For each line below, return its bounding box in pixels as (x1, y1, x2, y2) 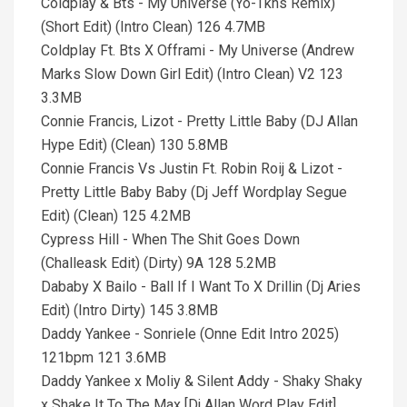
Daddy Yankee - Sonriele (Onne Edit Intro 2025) (41, 325, 339, 342)
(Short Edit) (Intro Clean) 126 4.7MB (41, 18, 265, 35)
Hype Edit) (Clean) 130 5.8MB (41, 136, 228, 154)
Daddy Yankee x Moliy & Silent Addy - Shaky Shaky (41, 372, 362, 390)
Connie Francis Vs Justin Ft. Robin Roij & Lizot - (41, 160, 342, 177)
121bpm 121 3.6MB (41, 349, 166, 366)
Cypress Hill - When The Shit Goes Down (41, 231, 300, 248)
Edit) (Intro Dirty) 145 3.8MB (41, 302, 218, 319)
